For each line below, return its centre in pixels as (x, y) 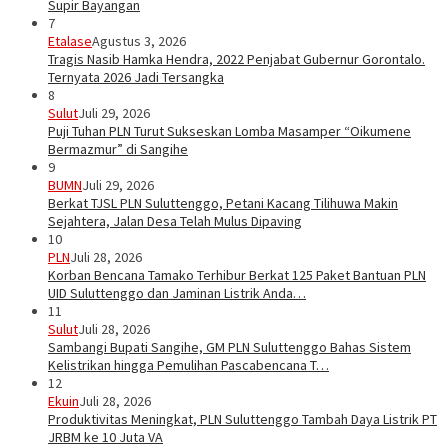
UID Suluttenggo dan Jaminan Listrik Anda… (177, 293)
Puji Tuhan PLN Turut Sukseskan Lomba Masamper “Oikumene (229, 131)
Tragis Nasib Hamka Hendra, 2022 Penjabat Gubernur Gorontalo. (236, 59)
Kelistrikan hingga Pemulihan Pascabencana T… (188, 365)
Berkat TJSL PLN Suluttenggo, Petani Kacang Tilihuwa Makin (223, 203)
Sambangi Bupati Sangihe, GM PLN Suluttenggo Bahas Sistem (229, 347)
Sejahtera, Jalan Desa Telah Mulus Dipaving (175, 221)
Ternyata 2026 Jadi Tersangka (136, 77)
